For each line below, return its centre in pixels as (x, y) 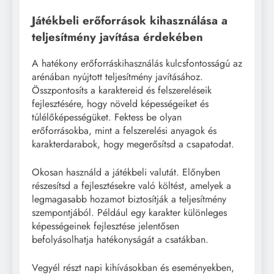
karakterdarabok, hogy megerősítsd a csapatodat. (133, 144)
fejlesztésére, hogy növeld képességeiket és (120, 103)
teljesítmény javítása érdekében (117, 37)
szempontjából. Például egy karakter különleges (129, 212)
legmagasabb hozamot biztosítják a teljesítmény (129, 199)
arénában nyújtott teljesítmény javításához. (117, 76)
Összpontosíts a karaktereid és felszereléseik (122, 90)
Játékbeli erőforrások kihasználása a (130, 20)
